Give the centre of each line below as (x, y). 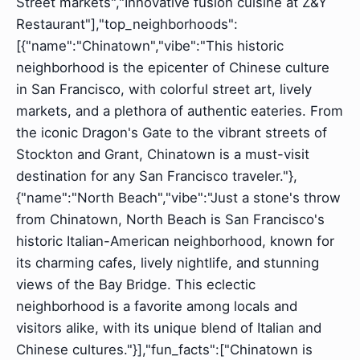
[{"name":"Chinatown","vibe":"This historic (150, 46)
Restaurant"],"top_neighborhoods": (127, 25)
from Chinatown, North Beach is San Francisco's (170, 220)
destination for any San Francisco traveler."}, (157, 176)
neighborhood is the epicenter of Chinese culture (173, 68)
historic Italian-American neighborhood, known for (175, 241)
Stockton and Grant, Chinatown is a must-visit (163, 155)
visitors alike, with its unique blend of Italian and (169, 328)
